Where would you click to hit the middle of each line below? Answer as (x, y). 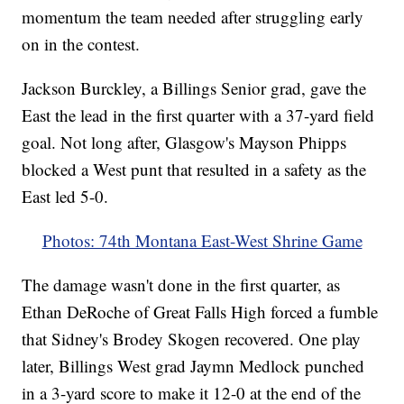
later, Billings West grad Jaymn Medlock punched (193, 365)
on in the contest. (81, 43)
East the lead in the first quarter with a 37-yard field (198, 115)
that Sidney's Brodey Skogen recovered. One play (192, 338)
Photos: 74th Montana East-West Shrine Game (202, 240)
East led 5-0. (65, 196)
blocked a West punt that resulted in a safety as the (194, 169)
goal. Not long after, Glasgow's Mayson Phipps (184, 142)
